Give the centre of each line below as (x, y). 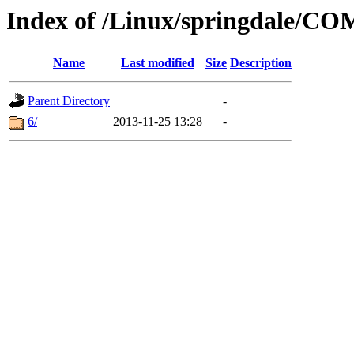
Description (261, 63)
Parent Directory (69, 101)
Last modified (158, 63)
